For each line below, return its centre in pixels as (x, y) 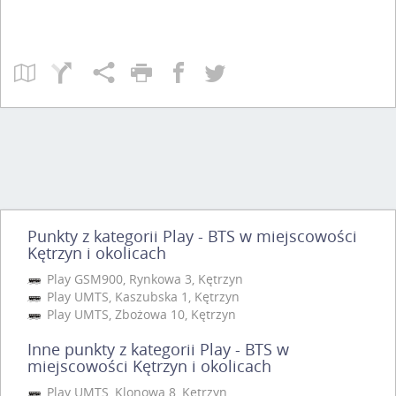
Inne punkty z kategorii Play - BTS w (158, 349)
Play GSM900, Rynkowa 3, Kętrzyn (143, 278)
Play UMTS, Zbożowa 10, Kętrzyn (140, 314)
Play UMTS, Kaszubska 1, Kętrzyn (141, 296)
